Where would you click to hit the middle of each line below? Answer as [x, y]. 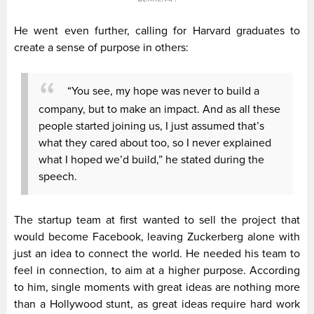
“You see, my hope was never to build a [163, 91]
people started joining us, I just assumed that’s [151, 126]
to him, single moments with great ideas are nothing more [157, 288]
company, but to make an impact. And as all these [159, 109]
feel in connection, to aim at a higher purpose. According [157, 271]
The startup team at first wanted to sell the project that [157, 220]
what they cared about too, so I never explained [155, 143]
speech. [58, 176]
